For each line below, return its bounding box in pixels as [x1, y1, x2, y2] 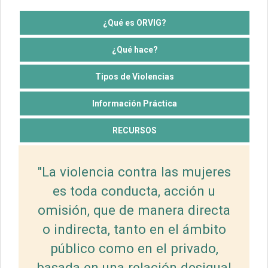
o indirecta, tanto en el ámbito [42, 221, 226, 237]
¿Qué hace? [111, 44, 158, 54]
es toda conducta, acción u [53, 182, 215, 199]
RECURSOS [112, 125, 157, 135]
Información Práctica [92, 98, 177, 108]
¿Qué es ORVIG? [103, 17, 166, 28]
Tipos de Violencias [95, 71, 174, 81]
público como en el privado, [50, 240, 218, 256]
